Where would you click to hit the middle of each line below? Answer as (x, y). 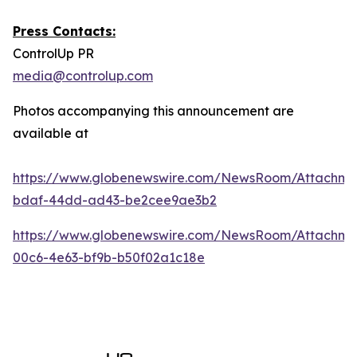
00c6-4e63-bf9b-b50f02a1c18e (109, 258)
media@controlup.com (83, 76)
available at (51, 133)
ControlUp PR (53, 54)
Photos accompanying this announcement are (153, 111)
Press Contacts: (64, 31)
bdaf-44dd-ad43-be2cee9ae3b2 (115, 200)
